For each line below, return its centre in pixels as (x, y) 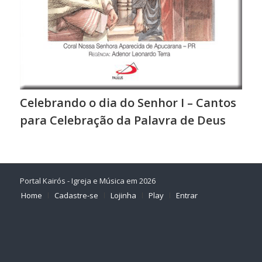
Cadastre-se (76, 195)
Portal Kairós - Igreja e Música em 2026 (87, 180)
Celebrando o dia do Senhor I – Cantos (128, 102)
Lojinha (123, 195)
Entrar (187, 195)
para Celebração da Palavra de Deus (123, 120)
